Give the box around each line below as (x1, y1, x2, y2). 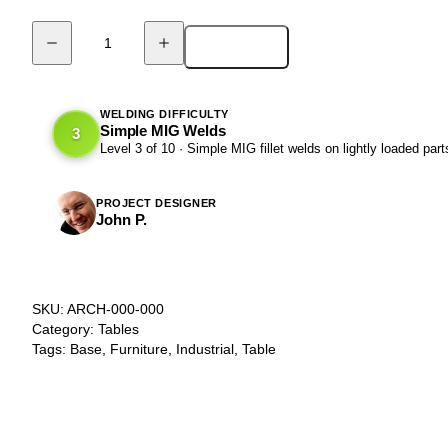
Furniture (110, 341, 168, 358)
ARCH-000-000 (67, 301, 164, 318)
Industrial (176, 341, 234, 358)
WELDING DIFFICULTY (100, 108, 229, 121)
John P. (96, 210, 147, 228)
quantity (31, 190, 81, 207)
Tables (98, 321, 139, 338)
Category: (32, 321, 98, 338)
